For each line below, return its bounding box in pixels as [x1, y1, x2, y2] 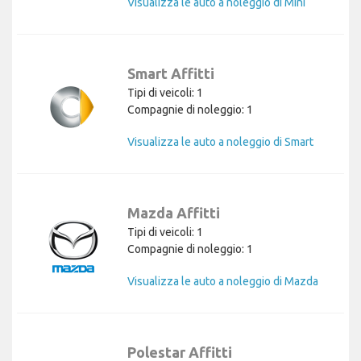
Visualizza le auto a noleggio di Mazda [127, 274, 318, 288]
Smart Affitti [127, 64, 214, 81]
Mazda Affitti [127, 204, 220, 221]
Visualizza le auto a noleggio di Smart [127, 135, 313, 148]
